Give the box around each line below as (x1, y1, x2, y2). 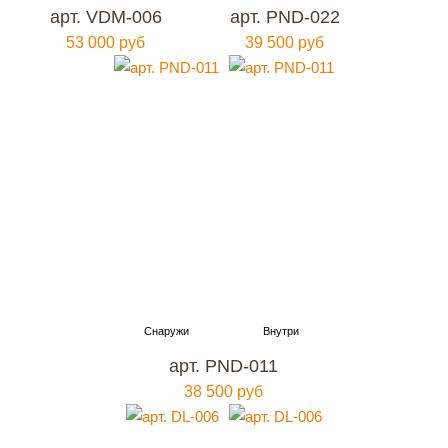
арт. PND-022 (229, 7, 340, 27)
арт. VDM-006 (49, 7, 162, 27)
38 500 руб (184, 383, 264, 400)
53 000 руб (66, 34, 146, 51)
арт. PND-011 (169, 356, 279, 376)
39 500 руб (245, 34, 325, 51)
